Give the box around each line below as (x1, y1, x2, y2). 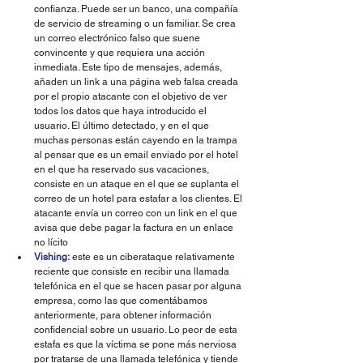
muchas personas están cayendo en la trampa (34, 135, 240, 147)
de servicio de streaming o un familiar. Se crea (34, 18, 238, 30)
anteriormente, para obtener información (34, 310, 214, 322)
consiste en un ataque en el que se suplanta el (34, 178, 241, 190)
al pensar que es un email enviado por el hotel (34, 149, 241, 161)
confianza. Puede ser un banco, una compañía (34, 3, 241, 15)
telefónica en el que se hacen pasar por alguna (34, 280, 244, 293)
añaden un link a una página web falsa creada (34, 76, 241, 88)
